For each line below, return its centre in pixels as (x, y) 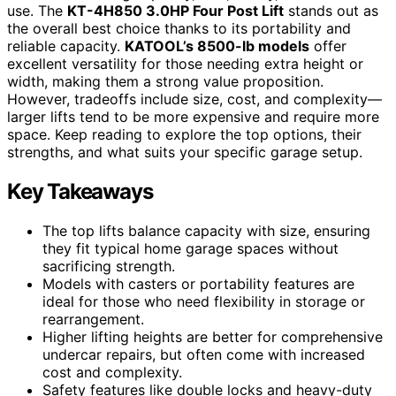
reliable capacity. (66, 46)
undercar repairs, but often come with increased (204, 355)
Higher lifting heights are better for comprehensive (213, 337)
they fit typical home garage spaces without (190, 249)
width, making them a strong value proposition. (165, 82)
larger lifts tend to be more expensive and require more (193, 117)
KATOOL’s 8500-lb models (217, 46)
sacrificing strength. (109, 267)
